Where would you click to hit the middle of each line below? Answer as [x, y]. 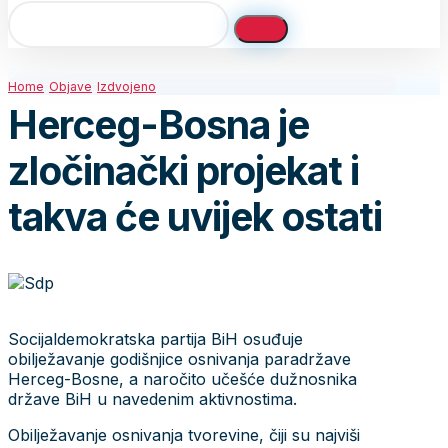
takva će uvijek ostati [195, 217]
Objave [70, 86]
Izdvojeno [126, 86]
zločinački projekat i [183, 171]
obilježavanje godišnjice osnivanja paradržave [179, 358]
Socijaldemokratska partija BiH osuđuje [155, 338]
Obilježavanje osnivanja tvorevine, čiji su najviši [184, 434]
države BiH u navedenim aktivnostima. [152, 398]
